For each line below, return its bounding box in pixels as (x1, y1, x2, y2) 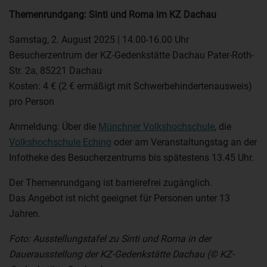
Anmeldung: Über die (9, 121, 98, 133)
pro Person (9, 96, 54, 108)
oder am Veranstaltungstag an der (111, 136, 257, 148)
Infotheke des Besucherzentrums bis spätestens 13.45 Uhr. (9, 152, 254, 164)
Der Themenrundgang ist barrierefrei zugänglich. (9, 177, 212, 189)
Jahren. (9, 208, 41, 220)
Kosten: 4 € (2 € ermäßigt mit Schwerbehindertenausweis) (9, 80, 252, 92)
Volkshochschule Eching (9, 136, 111, 148)
